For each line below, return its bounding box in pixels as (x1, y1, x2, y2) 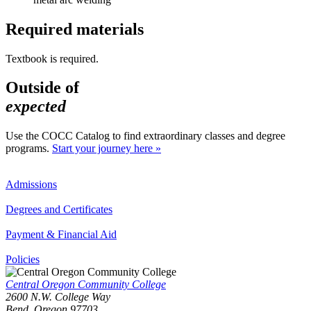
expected (6, 97, 66, 116)
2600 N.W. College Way (6, 291, 110, 303)
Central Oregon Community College (6, 278, 166, 291)
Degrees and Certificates (6, 203, 112, 216)
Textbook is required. (6, 52, 99, 65)
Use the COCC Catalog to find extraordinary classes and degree (6, 130, 285, 142)
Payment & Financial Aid (6, 228, 117, 241)
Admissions (6, 178, 57, 191)
